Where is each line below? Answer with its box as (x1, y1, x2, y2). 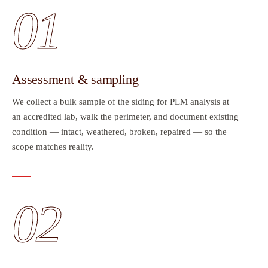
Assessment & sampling (12, 72, 139, 87)
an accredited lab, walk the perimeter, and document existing (12, 112, 239, 122)
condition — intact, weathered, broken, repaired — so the (12, 127, 227, 137)
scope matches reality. (12, 142, 94, 152)
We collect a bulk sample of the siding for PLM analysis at (12, 97, 229, 107)
